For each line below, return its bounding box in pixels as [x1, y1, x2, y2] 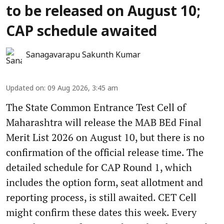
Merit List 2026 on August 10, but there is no [6, 130, 204, 144]
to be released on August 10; [6, 3, 200, 21]
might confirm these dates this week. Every [6, 205, 196, 219]
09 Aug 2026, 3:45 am [47, 84, 118, 93]
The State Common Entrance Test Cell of [6, 100, 186, 114]
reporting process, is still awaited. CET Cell [6, 190, 196, 204]
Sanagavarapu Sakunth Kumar [26, 50, 140, 60]
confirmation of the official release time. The [6, 145, 203, 159]
